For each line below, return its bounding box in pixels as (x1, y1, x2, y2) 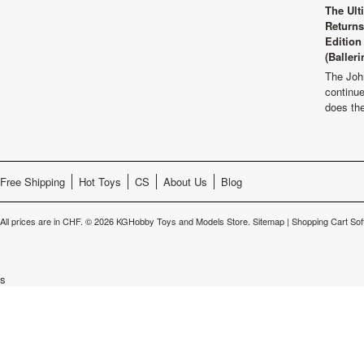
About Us (163, 173, 207, 189)
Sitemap (253, 214, 284, 227)
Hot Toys (79, 173, 121, 189)
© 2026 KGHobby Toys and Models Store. (83, 214, 253, 227)
